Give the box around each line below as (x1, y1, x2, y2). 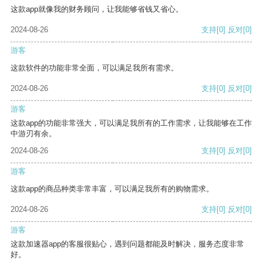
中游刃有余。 (11, 129, 56, 139)
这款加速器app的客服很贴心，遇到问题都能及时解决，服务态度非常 (11, 240, 244, 249)
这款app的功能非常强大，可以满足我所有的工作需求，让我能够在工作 (11, 119, 252, 128)
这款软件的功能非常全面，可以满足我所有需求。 (11, 63, 178, 73)
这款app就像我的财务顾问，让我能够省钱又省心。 (11, 5, 183, 14)
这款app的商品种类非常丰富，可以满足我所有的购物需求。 (11, 184, 214, 194)
